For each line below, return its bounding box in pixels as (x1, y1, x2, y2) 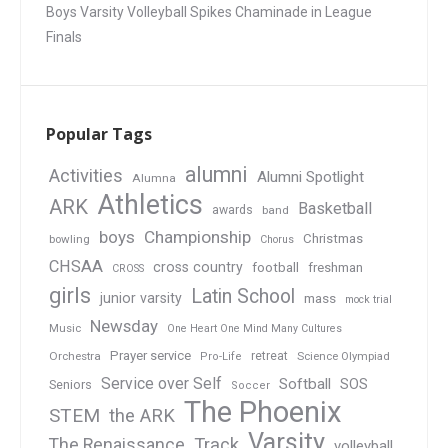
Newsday (90, 316, 158, 337)
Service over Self (101, 374, 222, 394)
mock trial (345, 293, 392, 307)
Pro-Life (200, 350, 242, 364)
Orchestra (49, 349, 101, 364)
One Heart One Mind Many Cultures (167, 322, 342, 336)
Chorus (260, 233, 294, 247)
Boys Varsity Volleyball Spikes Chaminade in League (46, 4, 372, 21)
